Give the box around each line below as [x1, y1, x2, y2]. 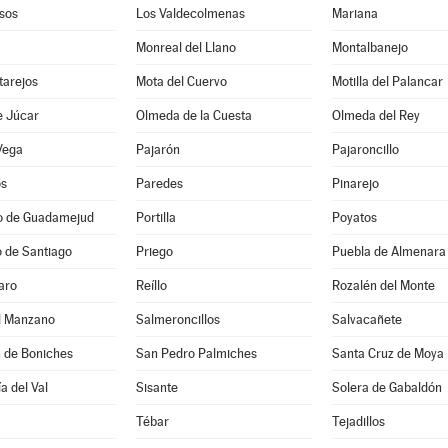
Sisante [135, 380, 178, 395]
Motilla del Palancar [331, 74, 443, 89]
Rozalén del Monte [331, 278, 435, 293]
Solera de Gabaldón [331, 380, 442, 395]
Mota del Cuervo [135, 74, 227, 89]
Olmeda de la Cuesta [135, 108, 252, 123]
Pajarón [135, 142, 180, 157]
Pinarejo [331, 176, 379, 191]
